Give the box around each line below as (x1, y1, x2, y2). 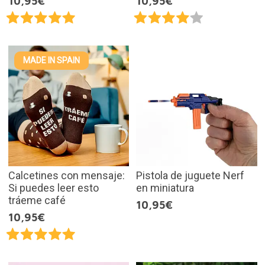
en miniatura (136, 182, 194, 195)
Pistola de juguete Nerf (136, 169, 244, 182)
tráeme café (8, 194, 66, 207)
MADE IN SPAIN (22, 55, 80, 65)
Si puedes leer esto (8, 182, 99, 195)
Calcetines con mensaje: (8, 169, 125, 182)
